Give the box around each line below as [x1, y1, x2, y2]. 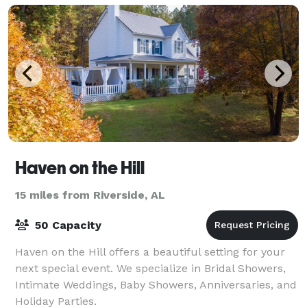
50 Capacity [32, 218, 101, 232]
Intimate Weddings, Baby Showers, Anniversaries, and [15, 278, 297, 291]
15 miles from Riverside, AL [15, 188, 165, 201]
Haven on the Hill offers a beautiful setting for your [15, 245, 285, 258]
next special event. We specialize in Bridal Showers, [15, 261, 286, 275]
